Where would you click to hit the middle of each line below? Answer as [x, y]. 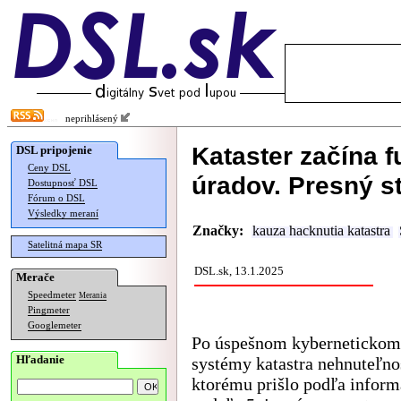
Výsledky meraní [63, 213]
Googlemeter [55, 325]
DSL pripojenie [54, 150]
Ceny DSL [49, 168]
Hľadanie [40, 359]
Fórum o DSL [56, 198]
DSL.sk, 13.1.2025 [239, 271]
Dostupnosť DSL [63, 183]
